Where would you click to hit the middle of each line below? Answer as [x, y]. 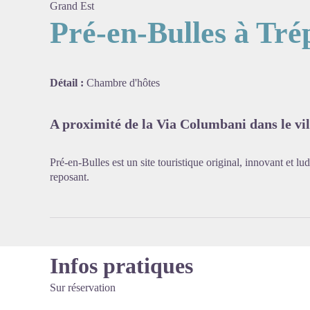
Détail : [68, 83]
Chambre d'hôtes [123, 83]
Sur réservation [83, 288]
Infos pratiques [121, 266]
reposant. [70, 177]
